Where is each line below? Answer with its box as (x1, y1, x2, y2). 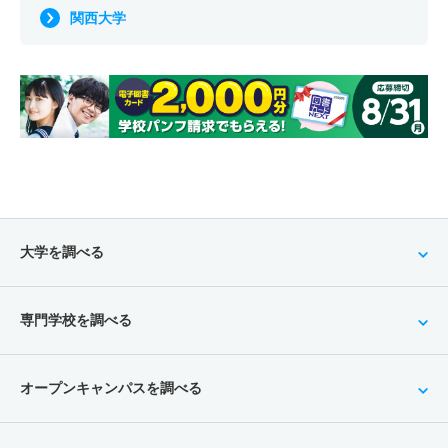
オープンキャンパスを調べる (20, 380, 202, 397)
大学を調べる (20, 244, 104, 261)
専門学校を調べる (20, 312, 132, 329)
